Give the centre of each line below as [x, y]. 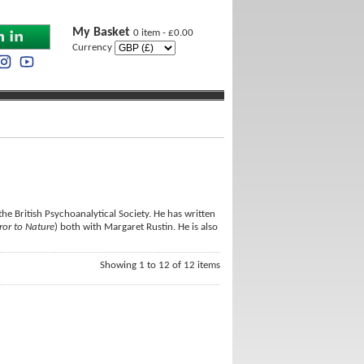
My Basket [103, 32]
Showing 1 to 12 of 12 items [160, 265]
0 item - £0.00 [163, 33]
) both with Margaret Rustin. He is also [136, 227]
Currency [93, 48]
